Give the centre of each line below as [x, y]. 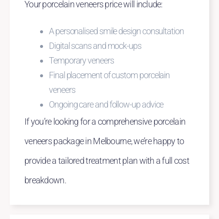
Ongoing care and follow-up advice [106, 105]
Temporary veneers [81, 61]
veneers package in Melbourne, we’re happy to [104, 141]
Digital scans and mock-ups [95, 46]
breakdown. [45, 180]
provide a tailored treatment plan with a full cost [107, 161]
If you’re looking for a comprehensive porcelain [105, 122]
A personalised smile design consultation [116, 31]
